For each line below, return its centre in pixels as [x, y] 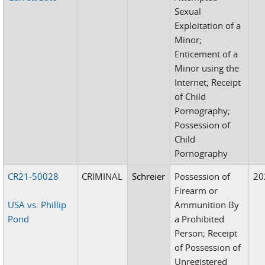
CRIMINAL [102, 176]
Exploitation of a [208, 25]
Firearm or [196, 190]
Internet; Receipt [208, 82]
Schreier [149, 176]
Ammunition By [207, 204]
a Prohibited [200, 219]
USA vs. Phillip [37, 204]
